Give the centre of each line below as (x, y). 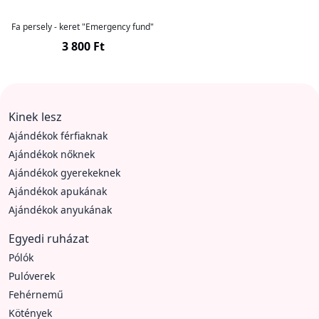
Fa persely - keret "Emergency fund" (83, 27)
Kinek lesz (35, 117)
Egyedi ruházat (49, 239)
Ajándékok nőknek (52, 154)
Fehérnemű (36, 294)
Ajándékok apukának (58, 191)
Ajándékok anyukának (60, 210)
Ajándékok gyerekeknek (64, 173)
